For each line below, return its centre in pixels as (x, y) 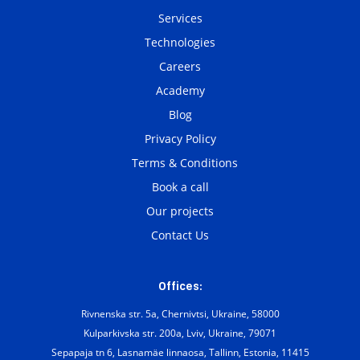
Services (180, 18)
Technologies (180, 42)
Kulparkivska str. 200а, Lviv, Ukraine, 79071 (180, 333)
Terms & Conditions (185, 163)
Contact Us (180, 235)
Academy (180, 90)
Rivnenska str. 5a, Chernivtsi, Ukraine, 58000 (180, 314)
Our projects (180, 211)
